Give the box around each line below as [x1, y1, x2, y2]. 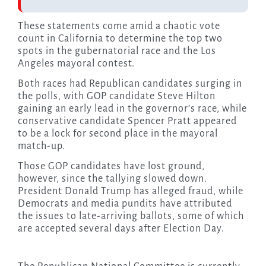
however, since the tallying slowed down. [17, 173, 207, 185]
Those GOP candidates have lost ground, [17, 161, 205, 172]
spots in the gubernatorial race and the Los [17, 46, 216, 57]
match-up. [17, 141, 65, 152]
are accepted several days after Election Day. [17, 223, 224, 235]
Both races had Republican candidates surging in [17, 78, 242, 90]
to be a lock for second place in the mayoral [17, 128, 218, 140]
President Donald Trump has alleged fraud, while [17, 186, 243, 197]
